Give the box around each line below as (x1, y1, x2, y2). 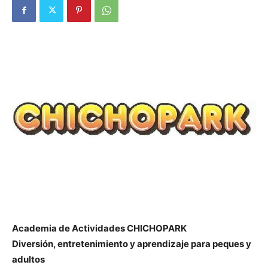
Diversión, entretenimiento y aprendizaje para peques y (12, 237, 251, 249)
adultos (12, 253, 45, 265)
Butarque (133, 9, 169, 20)
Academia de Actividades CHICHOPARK (12, 222, 187, 234)
